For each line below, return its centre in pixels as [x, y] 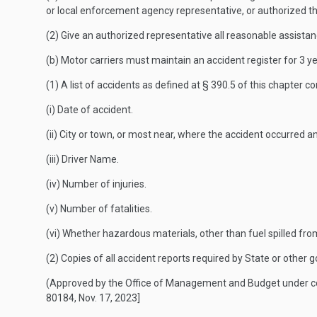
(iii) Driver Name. [82, 159]
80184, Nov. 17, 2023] [93, 298]
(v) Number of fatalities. [99, 209]
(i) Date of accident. [90, 110]
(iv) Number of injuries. [96, 184]
